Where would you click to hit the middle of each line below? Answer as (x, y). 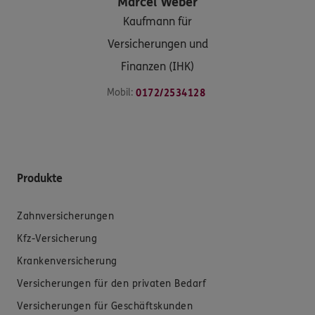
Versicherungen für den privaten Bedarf (111, 283)
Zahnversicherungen (65, 216)
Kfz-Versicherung (57, 238)
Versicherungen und (157, 44)
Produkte (40, 178)
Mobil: (120, 92)
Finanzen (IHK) (157, 66)
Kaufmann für (157, 21)
